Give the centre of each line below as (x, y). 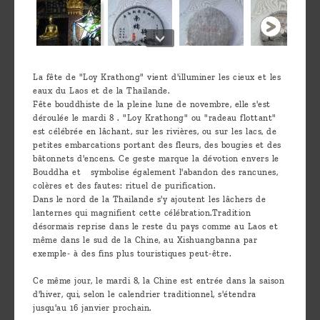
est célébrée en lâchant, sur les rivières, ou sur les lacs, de (155, 132)
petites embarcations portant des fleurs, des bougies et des (157, 145)
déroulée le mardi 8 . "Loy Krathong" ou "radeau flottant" (155, 118)
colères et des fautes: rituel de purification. (124, 186)
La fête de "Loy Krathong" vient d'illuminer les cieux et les (157, 77)
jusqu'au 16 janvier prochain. (92, 308)
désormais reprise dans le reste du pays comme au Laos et (155, 227)
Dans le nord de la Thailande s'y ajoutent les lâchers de (149, 200)
